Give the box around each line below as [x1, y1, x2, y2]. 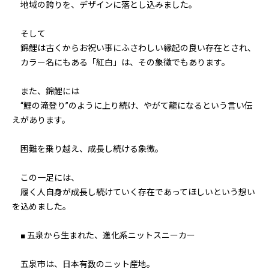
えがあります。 [12, 115, 70, 125]
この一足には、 [12, 173, 79, 183]
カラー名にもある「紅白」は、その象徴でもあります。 [12, 58, 230, 67]
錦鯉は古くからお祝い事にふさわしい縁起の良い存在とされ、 [12, 43, 256, 53]
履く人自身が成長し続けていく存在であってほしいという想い [12, 187, 255, 197]
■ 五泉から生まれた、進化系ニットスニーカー [12, 231, 195, 240]
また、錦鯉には [12, 86, 79, 96]
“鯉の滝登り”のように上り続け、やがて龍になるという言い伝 [12, 101, 253, 110]
